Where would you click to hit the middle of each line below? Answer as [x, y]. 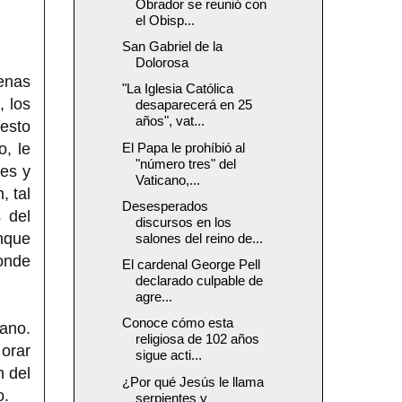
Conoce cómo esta [177, 323]
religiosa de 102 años [197, 339]
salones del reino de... [199, 238]
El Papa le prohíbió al [183, 147]
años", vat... [170, 121]
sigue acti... [168, 355]
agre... [153, 297]
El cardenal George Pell [191, 265]
